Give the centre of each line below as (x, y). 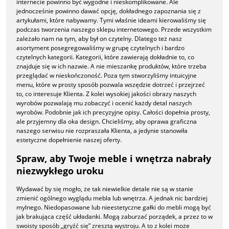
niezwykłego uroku (60, 171)
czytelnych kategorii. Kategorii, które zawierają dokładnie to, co (105, 57)
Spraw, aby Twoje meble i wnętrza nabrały (114, 159)
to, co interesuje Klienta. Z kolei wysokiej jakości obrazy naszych (106, 94)
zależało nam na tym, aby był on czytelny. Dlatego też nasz (99, 39)
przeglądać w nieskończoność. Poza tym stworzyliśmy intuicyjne (107, 76)
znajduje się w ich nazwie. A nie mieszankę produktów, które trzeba (111, 66)
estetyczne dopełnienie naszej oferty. (69, 140)
